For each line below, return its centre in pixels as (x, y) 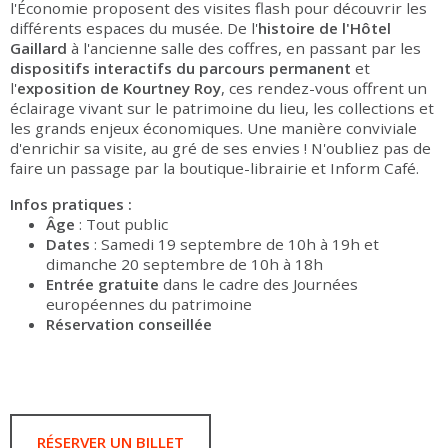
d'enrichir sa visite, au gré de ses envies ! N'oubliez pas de (220, 148)
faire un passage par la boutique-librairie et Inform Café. (214, 168)
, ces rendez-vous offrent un (324, 88)
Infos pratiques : (71, 204)
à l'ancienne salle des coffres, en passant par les (244, 48)
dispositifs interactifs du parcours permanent (182, 68)
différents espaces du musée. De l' (134, 28)
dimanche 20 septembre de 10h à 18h (184, 264)
